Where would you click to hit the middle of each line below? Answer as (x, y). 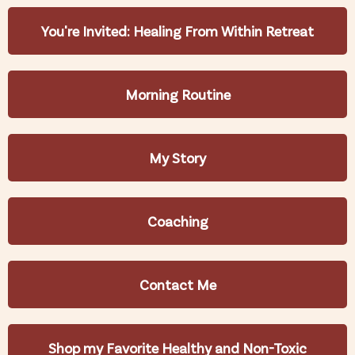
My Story (177, 157)
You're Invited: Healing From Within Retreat (177, 31)
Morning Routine (177, 94)
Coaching (177, 221)
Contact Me (177, 284)
